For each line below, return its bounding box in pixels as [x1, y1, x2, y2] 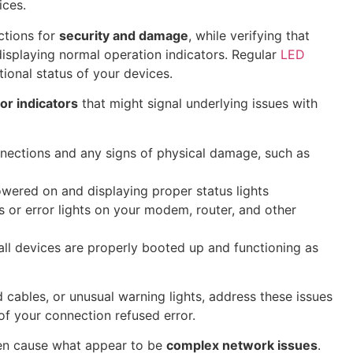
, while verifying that [188, 27, 310, 43]
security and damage [59, 27, 188, 43]
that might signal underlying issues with [78, 95, 318, 112]
